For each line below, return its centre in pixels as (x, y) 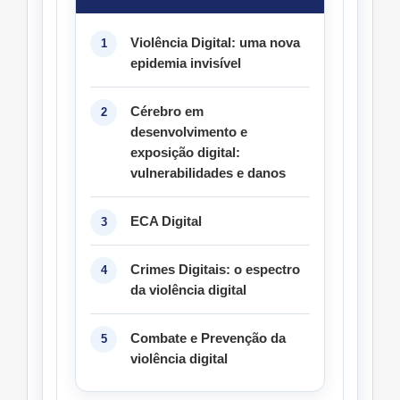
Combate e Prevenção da (208, 338)
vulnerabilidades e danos (208, 173)
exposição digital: (185, 153)
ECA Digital (166, 221)
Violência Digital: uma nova (215, 43)
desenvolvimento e (189, 132)
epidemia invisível (186, 63)
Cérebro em (167, 112)
